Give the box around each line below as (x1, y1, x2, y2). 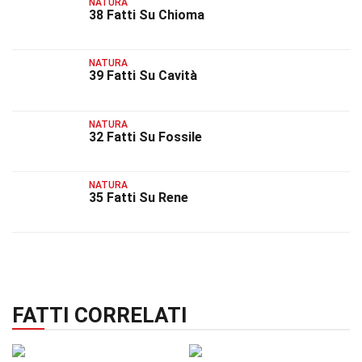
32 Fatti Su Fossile (89, 128, 202, 145)
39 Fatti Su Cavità (89, 68, 197, 84)
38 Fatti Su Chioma (89, 6, 204, 23)
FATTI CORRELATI (12, 303, 187, 328)
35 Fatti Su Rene (89, 189, 188, 205)
